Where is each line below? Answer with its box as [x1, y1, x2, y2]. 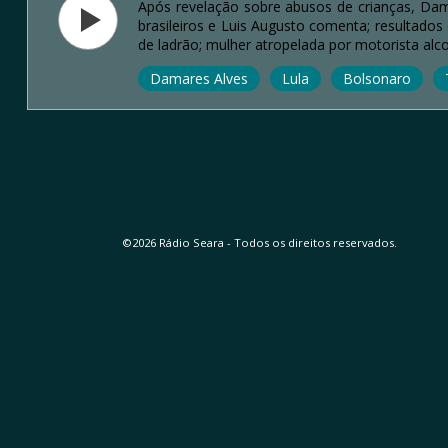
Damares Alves [149, 68, 248, 88]
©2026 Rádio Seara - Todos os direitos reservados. [122, 234, 397, 250]
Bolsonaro [342, 68, 411, 88]
